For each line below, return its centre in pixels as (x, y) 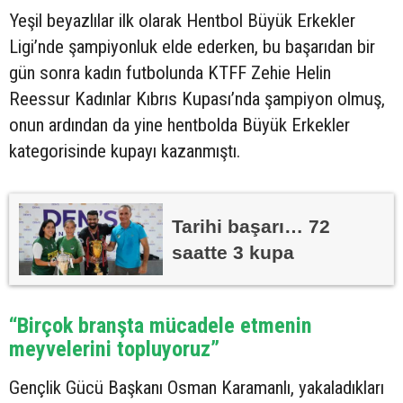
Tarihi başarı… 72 (251, 226)
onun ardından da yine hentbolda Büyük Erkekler (179, 125)
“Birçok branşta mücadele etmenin (161, 325)
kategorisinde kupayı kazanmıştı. (125, 151)
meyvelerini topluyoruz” (114, 348)
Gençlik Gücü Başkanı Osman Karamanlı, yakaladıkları (197, 387)
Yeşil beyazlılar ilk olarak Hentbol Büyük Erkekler (182, 20)
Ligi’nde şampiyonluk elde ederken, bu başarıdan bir (192, 46)
